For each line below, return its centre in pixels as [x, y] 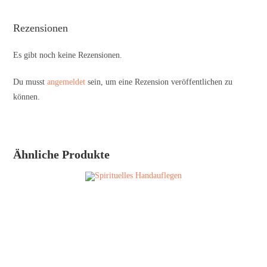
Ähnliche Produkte [62, 154]
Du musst [30, 82]
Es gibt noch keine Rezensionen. [68, 55]
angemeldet [66, 82]
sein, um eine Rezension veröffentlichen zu [159, 82]
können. [27, 97]
